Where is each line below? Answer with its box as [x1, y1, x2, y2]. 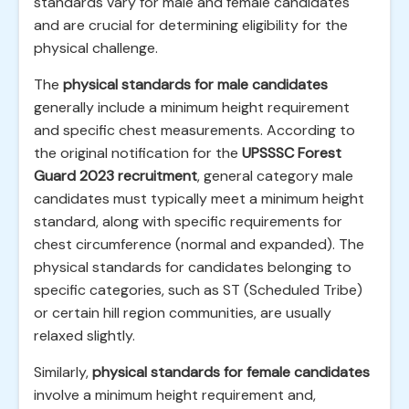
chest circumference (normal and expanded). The [34, 235, 364, 254]
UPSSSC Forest [242, 143, 341, 163]
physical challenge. [34, 38, 158, 58]
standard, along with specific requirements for [34, 212, 342, 231]
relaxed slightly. [34, 326, 135, 345]
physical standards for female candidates [92, 362, 370, 382]
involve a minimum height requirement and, [34, 385, 316, 404]
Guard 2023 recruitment [34, 166, 197, 185]
